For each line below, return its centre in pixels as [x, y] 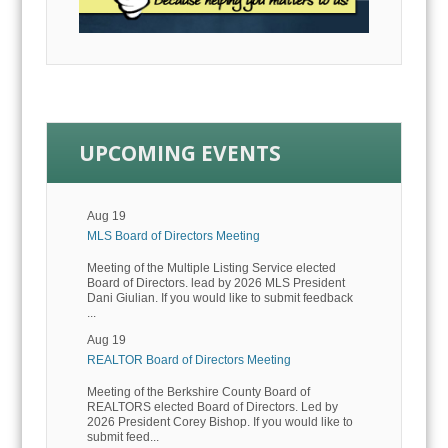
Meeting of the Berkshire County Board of [198, 392]
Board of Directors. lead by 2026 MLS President [215, 283]
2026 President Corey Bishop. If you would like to [219, 422]
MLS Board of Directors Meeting [173, 236]
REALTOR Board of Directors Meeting [188, 360]
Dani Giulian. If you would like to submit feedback [219, 298]
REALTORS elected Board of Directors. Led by [212, 407]
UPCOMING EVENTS [179, 152]
